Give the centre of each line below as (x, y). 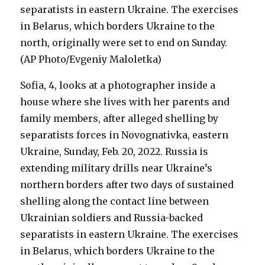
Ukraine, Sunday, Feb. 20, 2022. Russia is (114, 151)
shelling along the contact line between (115, 201)
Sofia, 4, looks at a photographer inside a (118, 85)
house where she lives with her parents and (125, 102)
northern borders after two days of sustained (127, 185)
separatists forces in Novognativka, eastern (125, 135)
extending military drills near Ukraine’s (117, 168)
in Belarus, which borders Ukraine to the (118, 251)
